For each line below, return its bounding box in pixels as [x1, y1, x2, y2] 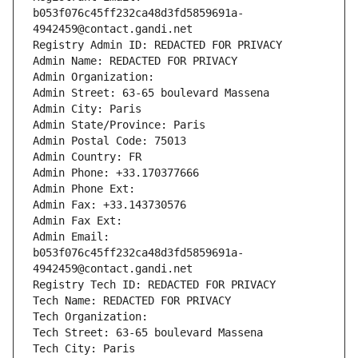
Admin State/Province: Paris [33, 118, 205, 132]
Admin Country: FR [33, 150, 141, 164]
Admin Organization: [33, 70, 161, 84]
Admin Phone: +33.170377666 [33, 166, 199, 180]
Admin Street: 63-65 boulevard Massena [33, 86, 269, 100]
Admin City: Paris [33, 102, 141, 116]
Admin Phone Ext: [33, 182, 135, 196]
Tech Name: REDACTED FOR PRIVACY [33, 294, 231, 308]
